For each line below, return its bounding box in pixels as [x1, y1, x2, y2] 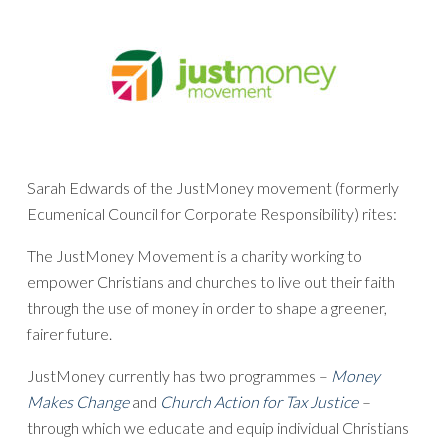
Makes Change [26, 392, 129, 411]
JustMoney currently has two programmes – [26, 366, 331, 385]
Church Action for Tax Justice [159, 392, 358, 411]
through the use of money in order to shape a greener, [26, 298, 387, 317]
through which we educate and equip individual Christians [26, 418, 409, 437]
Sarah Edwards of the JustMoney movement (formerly [26, 178, 399, 197]
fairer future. [26, 324, 112, 343]
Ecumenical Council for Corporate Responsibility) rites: [26, 204, 397, 223]
